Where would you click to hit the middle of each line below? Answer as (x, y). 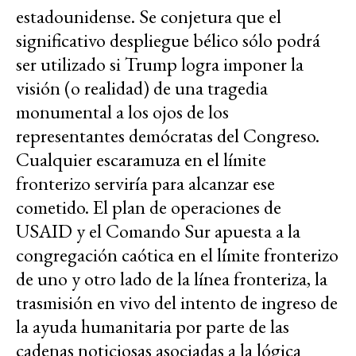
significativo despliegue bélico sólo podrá (168, 40)
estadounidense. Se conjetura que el (149, 16)
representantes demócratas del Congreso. (168, 135)
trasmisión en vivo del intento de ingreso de (177, 302)
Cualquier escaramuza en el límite (141, 159)
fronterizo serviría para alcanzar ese (145, 183)
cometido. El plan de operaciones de (149, 207)
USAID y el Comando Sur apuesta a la (158, 230)
